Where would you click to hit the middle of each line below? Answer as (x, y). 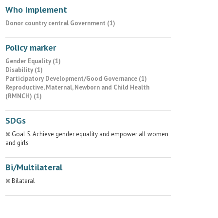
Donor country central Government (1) (60, 23)
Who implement (36, 9)
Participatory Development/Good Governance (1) (76, 79)
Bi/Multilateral (34, 167)
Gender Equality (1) (33, 61)
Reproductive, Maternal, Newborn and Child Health (77, 87)
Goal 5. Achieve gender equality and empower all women (90, 134)
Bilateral (23, 181)
